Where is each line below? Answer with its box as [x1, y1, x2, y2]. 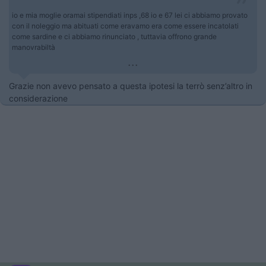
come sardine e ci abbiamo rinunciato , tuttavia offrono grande [12, 32, 217, 41]
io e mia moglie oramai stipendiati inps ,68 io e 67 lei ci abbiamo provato [12, 11, 248, 20]
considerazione [9, 93, 70, 103]
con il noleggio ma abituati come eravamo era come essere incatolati [12, 21, 239, 30]
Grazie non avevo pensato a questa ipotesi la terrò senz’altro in [9, 81, 252, 91]
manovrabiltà [12, 43, 55, 52]
